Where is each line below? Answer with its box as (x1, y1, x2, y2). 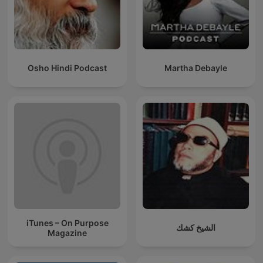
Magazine (48, 227, 87, 238)
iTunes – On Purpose (26, 217, 109, 228)
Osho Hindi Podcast (28, 63, 107, 73)
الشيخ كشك (176, 222, 215, 233)
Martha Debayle (164, 63, 227, 73)
